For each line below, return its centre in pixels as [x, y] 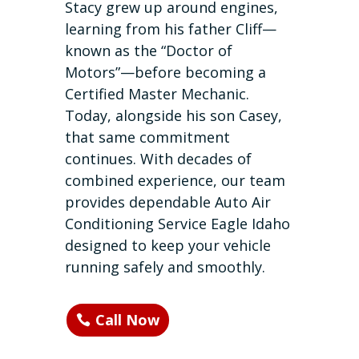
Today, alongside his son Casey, [173, 116]
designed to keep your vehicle [167, 246]
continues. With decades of [158, 159]
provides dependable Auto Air [167, 202]
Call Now [127, 320]
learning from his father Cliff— [170, 29]
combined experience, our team [175, 181]
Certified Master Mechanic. [157, 94]
